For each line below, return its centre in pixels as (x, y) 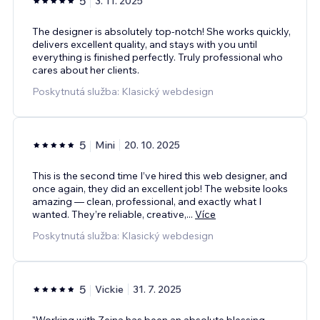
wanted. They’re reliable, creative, (109, 214)
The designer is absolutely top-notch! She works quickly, (161, 31)
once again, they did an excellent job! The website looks (160, 188)
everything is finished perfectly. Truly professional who (157, 57)
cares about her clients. (86, 70)
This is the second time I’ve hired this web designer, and (160, 175)
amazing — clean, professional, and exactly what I (147, 201)
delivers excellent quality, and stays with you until (145, 44)
